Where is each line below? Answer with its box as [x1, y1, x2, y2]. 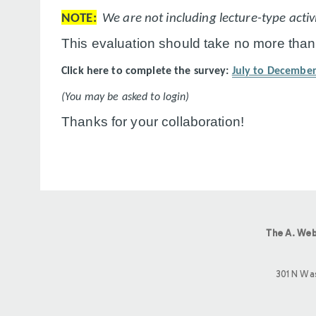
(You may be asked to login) [61, 91, 190, 103]
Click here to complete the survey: [61, 65, 232, 77]
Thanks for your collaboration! [61, 114, 244, 129]
